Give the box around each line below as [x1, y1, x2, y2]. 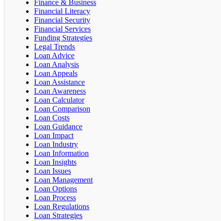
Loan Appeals [34, 69, 77, 77]
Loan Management [34, 175, 93, 184]
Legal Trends [34, 42, 75, 51]
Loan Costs [34, 113, 70, 122]
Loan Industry [34, 140, 78, 148]
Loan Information [34, 148, 89, 157]
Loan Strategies [34, 211, 82, 220]
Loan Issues [34, 166, 71, 175]
